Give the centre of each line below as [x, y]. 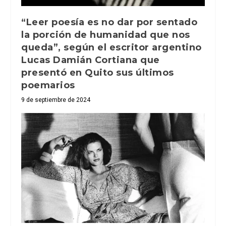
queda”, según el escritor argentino [111, 47]
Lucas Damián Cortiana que [91, 60]
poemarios [48, 85]
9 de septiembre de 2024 [56, 100]
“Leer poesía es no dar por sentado [109, 22]
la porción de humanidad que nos [106, 35]
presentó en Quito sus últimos [98, 72]
